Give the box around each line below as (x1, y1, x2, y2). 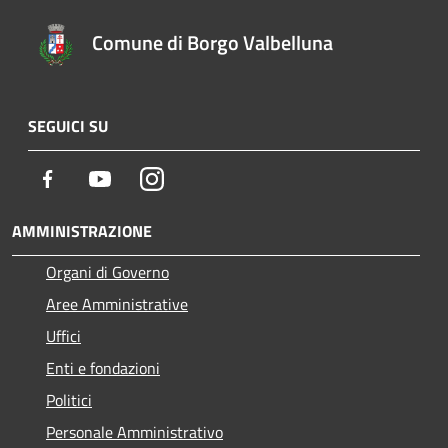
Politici (46, 388, 92, 413)
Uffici (46, 324, 81, 349)
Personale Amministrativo (46, 420, 223, 445)
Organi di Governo (46, 260, 169, 285)
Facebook (59, 166, 121, 191)
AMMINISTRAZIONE (12, 219, 152, 244)
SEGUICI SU (28, 114, 108, 139)
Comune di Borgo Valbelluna (92, 27, 333, 59)
